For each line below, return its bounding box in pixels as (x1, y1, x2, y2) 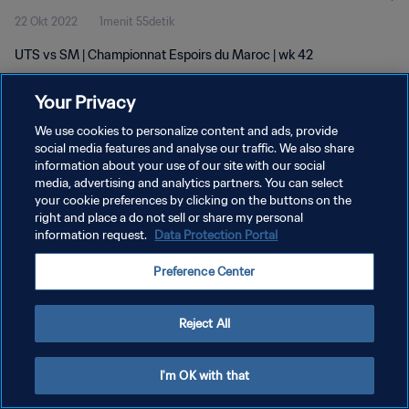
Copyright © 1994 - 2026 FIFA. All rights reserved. (15, 270, 221, 282)
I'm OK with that (159, 368, 250, 383)
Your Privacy (35, 90, 136, 113)
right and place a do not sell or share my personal (35, 210, 304, 225)
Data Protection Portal (154, 227, 278, 243)
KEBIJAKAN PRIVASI (15, 178, 118, 192)
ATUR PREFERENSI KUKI (15, 242, 138, 256)
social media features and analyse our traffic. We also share (35, 141, 355, 156)
